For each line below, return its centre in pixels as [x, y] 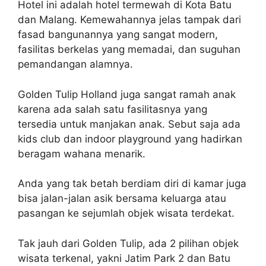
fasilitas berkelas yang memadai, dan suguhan [129, 50]
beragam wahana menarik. [82, 153]
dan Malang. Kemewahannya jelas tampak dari [129, 20]
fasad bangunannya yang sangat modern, [118, 35]
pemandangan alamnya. [75, 64]
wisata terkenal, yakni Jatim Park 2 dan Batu [124, 258]
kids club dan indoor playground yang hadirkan [130, 139]
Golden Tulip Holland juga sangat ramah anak [127, 94]
